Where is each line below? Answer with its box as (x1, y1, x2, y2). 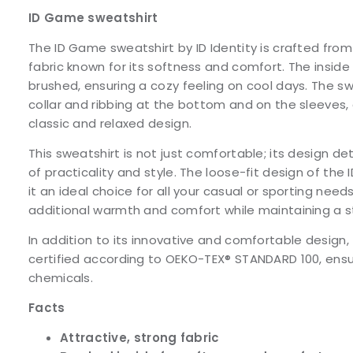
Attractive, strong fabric (60, 329, 220, 346)
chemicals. (28, 269, 97, 286)
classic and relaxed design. (28, 115, 192, 132)
